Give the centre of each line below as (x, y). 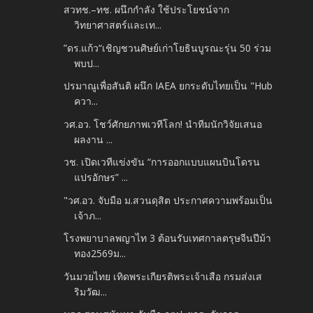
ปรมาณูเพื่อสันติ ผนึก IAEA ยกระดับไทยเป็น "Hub (168, 86)
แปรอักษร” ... (101, 177)
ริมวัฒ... (91, 291)
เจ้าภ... (88, 215)
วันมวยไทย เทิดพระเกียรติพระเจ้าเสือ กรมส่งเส (163, 276)
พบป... (87, 63)
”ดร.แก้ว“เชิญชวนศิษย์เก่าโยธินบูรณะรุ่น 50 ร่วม (168, 48)
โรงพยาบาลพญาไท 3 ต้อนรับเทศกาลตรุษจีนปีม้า (168, 238)
